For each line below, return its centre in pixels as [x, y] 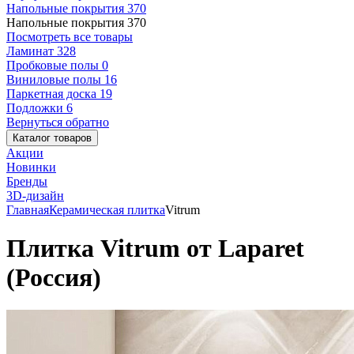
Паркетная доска [53, 94]
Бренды [27, 181]
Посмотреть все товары [70, 37]
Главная [28, 210]
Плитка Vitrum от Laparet [155, 249]
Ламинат [32, 51]
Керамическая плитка [107, 210]
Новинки [31, 167]
